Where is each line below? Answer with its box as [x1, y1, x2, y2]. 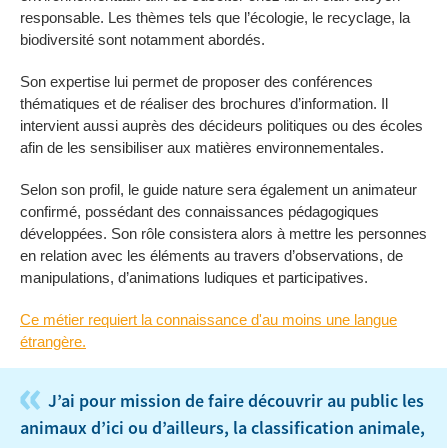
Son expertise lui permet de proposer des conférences [20, 73, 373, 90]
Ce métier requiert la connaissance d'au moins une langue [20, 311, 397, 328]
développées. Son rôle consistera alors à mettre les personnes [20, 225, 427, 242]
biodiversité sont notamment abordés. [20, 31, 265, 48]
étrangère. [20, 333, 86, 350]
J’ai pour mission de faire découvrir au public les [48, 390, 424, 413]
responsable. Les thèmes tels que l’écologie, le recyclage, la [20, 9, 410, 26]
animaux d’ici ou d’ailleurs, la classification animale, [20, 417, 425, 440]
